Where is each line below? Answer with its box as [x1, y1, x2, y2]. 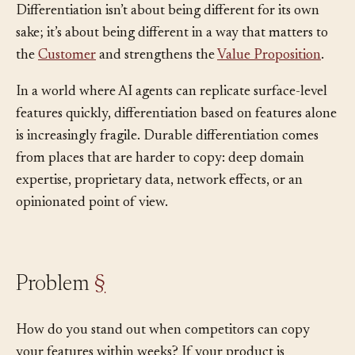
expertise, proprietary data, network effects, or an [16, 197, 303, 212]
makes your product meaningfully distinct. [16, 6, 264, 21]
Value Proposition [217, 72, 321, 87]
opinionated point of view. [16, 219, 168, 235]
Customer [38, 72, 96, 87]
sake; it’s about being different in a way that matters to [16, 50, 328, 65]
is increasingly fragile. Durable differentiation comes [16, 153, 319, 168]
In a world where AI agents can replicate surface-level [16, 109, 327, 124]
